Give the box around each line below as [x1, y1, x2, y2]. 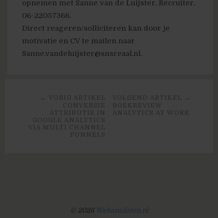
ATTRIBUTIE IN [49, 109, 106, 117]
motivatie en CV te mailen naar [22, 36, 135, 46]
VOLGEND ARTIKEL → [112, 94, 191, 102]
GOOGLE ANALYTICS [32, 116, 106, 124]
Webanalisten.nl [95, 206, 148, 215]
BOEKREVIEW [112, 102, 163, 109]
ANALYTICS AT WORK [112, 109, 190, 117]
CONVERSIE [62, 102, 106, 109]
